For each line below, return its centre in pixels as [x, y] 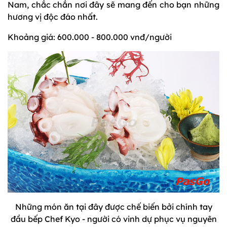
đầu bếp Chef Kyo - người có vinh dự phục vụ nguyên [113, 219]
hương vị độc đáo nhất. [53, 16]
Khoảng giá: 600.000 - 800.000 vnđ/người [90, 37]
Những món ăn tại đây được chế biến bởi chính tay [113, 206]
